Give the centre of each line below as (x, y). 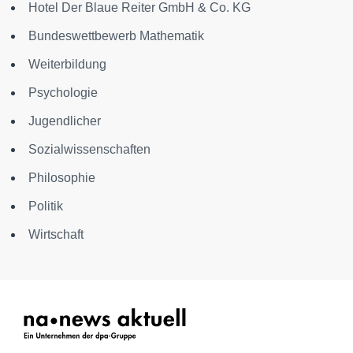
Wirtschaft (56, 234)
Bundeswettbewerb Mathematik (116, 35)
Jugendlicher (65, 121)
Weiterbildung (67, 64)
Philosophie (62, 177)
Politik (46, 206)
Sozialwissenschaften (89, 149)
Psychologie (63, 92)
